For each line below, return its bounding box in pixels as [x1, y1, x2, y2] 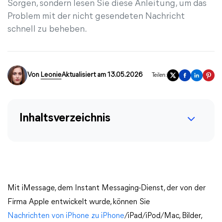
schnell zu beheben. [7, 25, 87, 34]
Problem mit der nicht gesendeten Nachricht [7, 12, 185, 21]
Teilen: [152, 72, 167, 78]
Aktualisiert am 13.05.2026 [61, 71, 142, 79]
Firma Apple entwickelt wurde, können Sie [7, 198, 150, 206]
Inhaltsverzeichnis [19, 112, 111, 124]
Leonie [41, 71, 61, 79]
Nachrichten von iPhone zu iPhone [7, 212, 124, 220]
